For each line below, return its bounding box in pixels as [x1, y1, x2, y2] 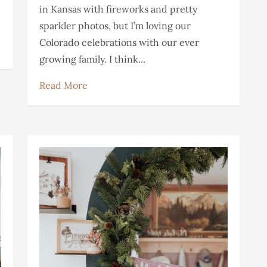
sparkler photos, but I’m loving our [39, 20, 191, 32]
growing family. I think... [39, 53, 145, 66]
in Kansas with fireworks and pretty [39, 3, 197, 15]
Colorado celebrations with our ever [39, 36, 199, 49]
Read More [39, 79, 88, 92]
